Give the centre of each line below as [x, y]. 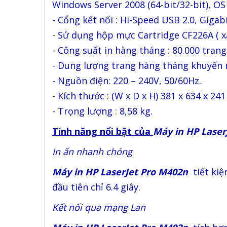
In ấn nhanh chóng [92, 152]
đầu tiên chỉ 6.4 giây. [96, 187]
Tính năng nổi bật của [103, 131]
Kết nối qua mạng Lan [99, 207]
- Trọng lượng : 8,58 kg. [102, 111]
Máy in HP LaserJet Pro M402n [123, 172]
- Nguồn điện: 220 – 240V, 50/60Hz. [127, 81]
